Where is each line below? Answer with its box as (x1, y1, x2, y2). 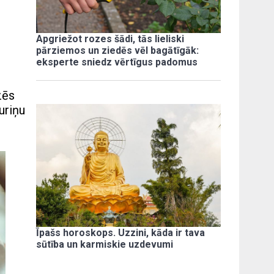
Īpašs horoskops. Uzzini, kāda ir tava (36, 226, 206, 239)
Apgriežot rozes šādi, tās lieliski (36, 33, 185, 45)
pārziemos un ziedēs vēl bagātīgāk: (36, 45, 199, 57)
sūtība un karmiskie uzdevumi (36, 238, 174, 250)
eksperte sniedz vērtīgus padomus (36, 56, 198, 68)
